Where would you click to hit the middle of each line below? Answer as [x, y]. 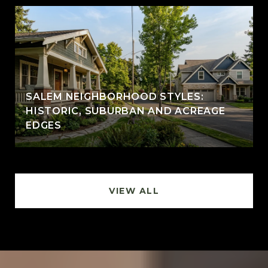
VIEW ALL [134, 191]
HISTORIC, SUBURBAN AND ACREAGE [126, 111]
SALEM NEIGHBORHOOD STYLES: [115, 96]
